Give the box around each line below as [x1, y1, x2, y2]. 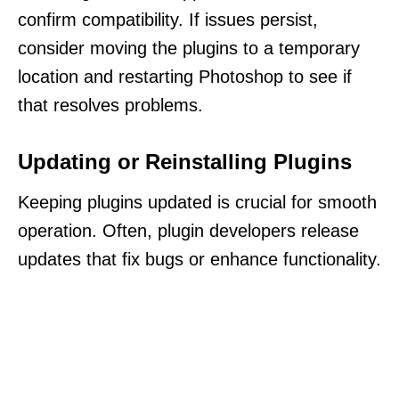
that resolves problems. [18, 94, 203, 115]
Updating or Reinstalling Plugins [18, 149, 352, 174]
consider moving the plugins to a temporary [18, 37, 360, 58]
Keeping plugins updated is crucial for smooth [18, 191, 377, 212]
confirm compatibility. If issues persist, [18, 9, 318, 29]
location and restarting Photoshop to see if [18, 66, 352, 86]
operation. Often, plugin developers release [18, 220, 359, 240]
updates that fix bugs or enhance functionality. [18, 248, 381, 269]
